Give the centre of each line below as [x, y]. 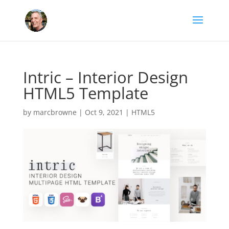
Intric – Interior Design [105, 77]
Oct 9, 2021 [104, 112]
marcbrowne [55, 112]
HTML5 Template [85, 93]
